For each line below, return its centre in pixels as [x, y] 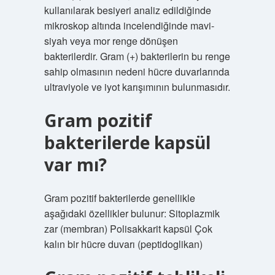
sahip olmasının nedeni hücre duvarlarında [137, 72]
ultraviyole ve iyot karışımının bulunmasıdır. [137, 87]
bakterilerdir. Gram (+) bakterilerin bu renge [137, 56]
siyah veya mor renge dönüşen [111, 41]
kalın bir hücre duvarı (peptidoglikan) [123, 244]
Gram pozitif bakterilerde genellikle [119, 198]
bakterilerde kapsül [127, 142]
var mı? [75, 165]
